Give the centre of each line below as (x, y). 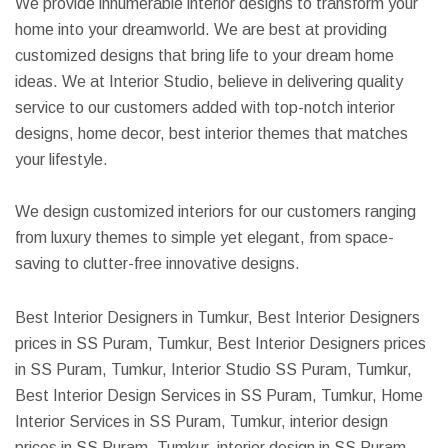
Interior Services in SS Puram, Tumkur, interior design (201, 421)
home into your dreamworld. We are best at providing (201, 29)
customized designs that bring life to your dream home (204, 55)
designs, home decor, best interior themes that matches (211, 133)
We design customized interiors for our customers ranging (215, 211)
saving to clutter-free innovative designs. (157, 263)
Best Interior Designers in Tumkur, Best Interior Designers (217, 317)
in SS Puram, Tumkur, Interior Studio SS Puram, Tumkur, (213, 369)
